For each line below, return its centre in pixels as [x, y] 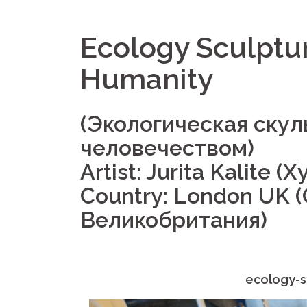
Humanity [147, 79]
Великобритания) [174, 220]
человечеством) [167, 148]
